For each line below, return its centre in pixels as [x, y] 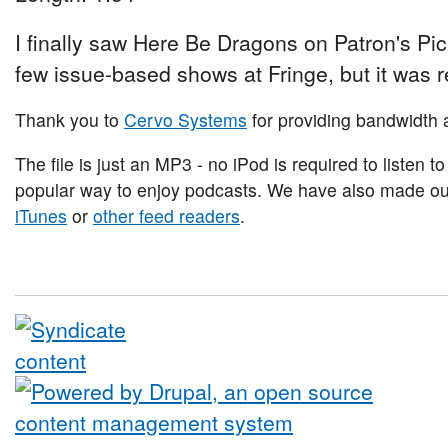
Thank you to [69, 120]
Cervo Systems [185, 120]
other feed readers [166, 216]
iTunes [41, 216]
